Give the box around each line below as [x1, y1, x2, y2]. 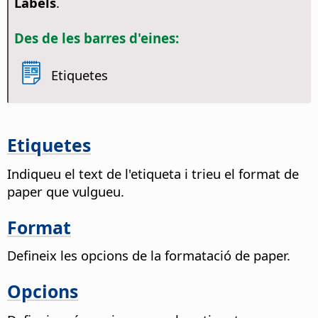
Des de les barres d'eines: [13, 29, 179, 48]
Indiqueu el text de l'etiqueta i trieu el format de [7, 165, 299, 183]
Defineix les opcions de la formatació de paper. [7, 246, 290, 265]
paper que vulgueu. [7, 182, 124, 201]
